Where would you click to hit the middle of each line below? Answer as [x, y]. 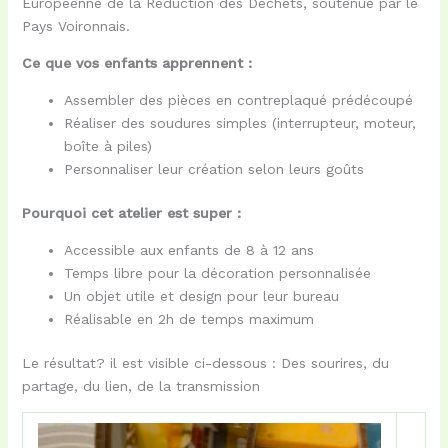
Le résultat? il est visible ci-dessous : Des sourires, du [205, 362]
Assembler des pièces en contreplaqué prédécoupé [238, 99]
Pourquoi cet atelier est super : [131, 212]
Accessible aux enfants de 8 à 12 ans [188, 249]
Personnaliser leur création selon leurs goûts [213, 168]
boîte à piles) [107, 145]
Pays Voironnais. [75, 25]
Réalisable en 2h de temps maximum [188, 318]
